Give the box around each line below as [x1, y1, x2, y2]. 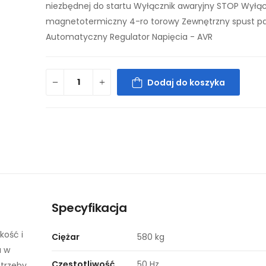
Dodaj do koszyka [147, 76, 226, 88]
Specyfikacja [52, 199, 127, 216]
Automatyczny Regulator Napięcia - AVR [46, 31, 213, 43]
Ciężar [52, 231, 80, 243]
